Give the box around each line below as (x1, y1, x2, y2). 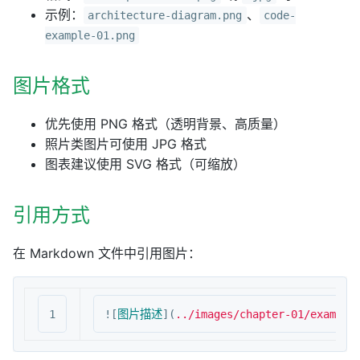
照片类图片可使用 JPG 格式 (45, 136, 207, 152)
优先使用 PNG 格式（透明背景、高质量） (45, 116, 286, 132)
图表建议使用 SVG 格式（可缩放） (45, 156, 246, 172)
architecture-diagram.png (88, 9, 243, 22)
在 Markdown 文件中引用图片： (13, 245, 201, 261)
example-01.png (45, 29, 135, 42)
